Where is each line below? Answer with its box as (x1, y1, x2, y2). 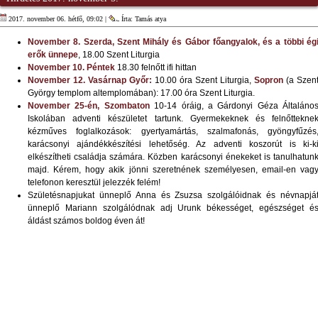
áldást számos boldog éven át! (28, 216, 145, 226)
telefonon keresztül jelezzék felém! (28, 177, 160, 188)
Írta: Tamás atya (119, 15, 166, 23)
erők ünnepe (28, 50, 78, 60)
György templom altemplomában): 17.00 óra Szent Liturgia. (28, 88, 255, 99)
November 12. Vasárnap (28, 75, 126, 86)
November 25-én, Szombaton (28, 101, 150, 111)
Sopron (254, 75, 283, 86)
